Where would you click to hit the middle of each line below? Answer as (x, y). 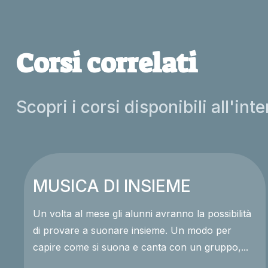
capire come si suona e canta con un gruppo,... (140, 247)
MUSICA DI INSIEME (112, 186)
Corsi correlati (106, 63)
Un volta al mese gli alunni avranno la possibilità (142, 213)
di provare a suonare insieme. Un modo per (101, 230)
